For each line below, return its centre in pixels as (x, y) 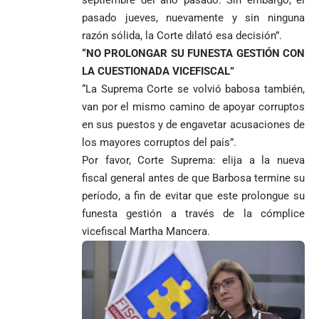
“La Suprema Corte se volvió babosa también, (193, 89)
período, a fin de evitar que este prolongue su (193, 195)
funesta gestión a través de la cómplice (193, 213)
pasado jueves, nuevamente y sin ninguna (193, 17)
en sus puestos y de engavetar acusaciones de (193, 124)
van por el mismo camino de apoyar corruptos (193, 106)
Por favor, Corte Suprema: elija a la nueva (193, 160)
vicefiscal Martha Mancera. (146, 231)
